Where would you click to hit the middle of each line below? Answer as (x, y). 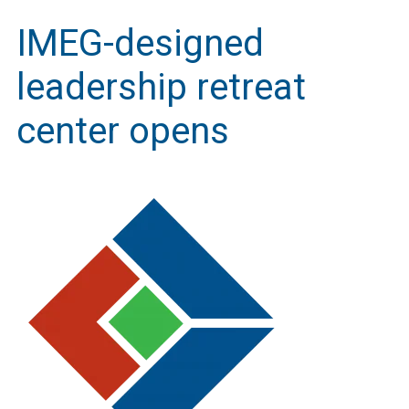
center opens (123, 131)
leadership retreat (161, 87)
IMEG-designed (140, 43)
